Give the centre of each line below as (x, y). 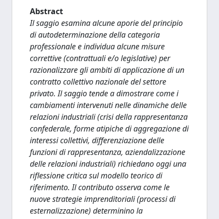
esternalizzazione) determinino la (86, 211)
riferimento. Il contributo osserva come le (100, 187)
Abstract (46, 11)
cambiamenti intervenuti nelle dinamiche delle (108, 105)
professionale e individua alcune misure (97, 46)
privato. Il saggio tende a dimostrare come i (104, 93)
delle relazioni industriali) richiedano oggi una (108, 164)
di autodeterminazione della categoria (95, 35)
